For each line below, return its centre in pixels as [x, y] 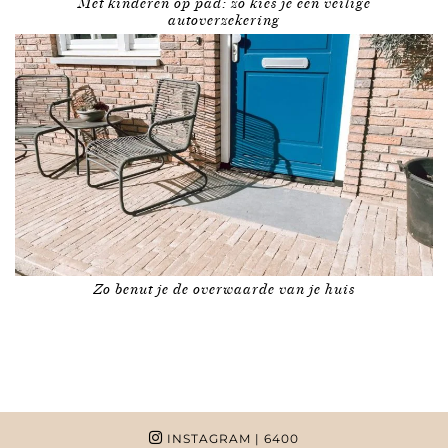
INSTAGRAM [207, 438]
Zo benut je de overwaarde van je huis [224, 289]
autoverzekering [224, 20]
